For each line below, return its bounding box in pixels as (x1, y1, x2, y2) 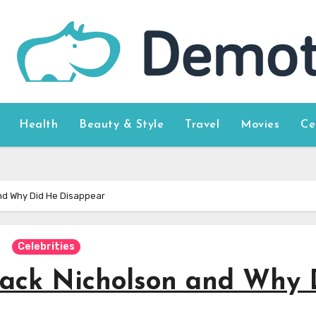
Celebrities (17, 241, 75, 253)
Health (19, 119, 59, 130)
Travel (185, 119, 220, 130)
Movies (241, 119, 280, 130)
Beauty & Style (79, 119, 164, 130)
